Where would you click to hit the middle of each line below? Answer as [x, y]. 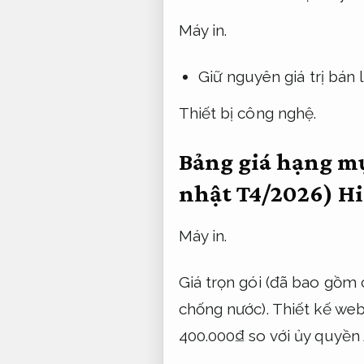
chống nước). [225, 309]
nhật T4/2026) [258, 194]
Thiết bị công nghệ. [247, 113]
